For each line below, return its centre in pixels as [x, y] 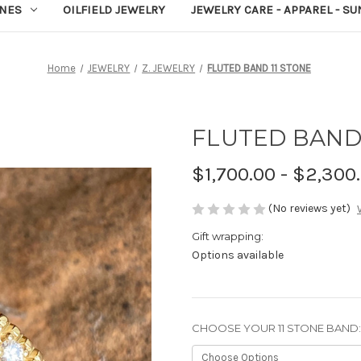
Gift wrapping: [228, 237]
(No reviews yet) [309, 208]
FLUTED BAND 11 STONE [259, 68]
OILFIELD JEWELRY [114, 9]
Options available [238, 255]
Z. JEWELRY [169, 68]
